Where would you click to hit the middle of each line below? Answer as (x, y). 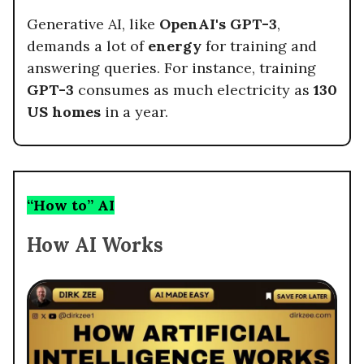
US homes (64, 112)
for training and (261, 46)
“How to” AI (71, 206)
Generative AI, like (93, 24)
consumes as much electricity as (196, 90)
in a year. (134, 112)
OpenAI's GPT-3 (218, 24)
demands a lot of (87, 46)
